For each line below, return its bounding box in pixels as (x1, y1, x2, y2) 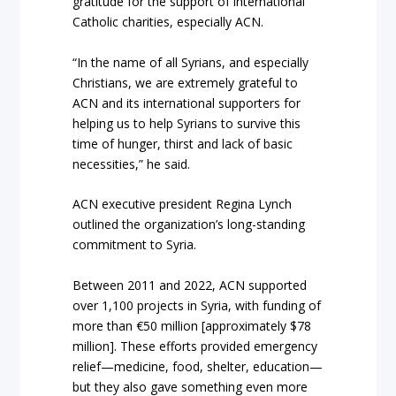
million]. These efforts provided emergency (72, 337, 318, 354)
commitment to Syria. (72, 236, 197, 254)
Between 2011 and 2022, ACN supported (72, 276, 308, 293)
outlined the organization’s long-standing (72, 216, 306, 233)
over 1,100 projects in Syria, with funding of (72, 296, 322, 314)
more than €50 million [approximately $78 (72, 316, 312, 334)
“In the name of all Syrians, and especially (72, 53, 309, 71)
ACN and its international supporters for (72, 94, 301, 111)
